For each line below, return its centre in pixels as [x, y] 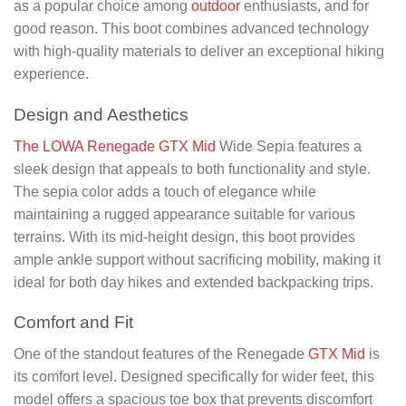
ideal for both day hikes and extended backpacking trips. [193, 282]
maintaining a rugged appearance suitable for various [184, 214]
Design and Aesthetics [101, 114]
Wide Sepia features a [289, 146]
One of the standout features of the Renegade [161, 353]
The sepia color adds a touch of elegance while [165, 191]
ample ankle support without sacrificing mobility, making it [197, 259]
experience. [51, 74]
